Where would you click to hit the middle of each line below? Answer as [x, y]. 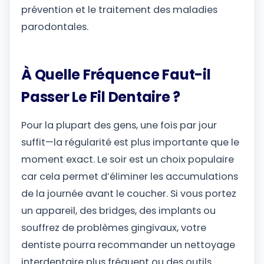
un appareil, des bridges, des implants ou [118, 211]
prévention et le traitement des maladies [119, 10]
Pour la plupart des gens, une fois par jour [119, 126]
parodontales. [55, 27]
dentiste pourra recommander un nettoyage [128, 245]
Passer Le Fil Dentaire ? [101, 97]
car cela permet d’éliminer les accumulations [130, 177]
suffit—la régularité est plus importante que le [130, 143]
